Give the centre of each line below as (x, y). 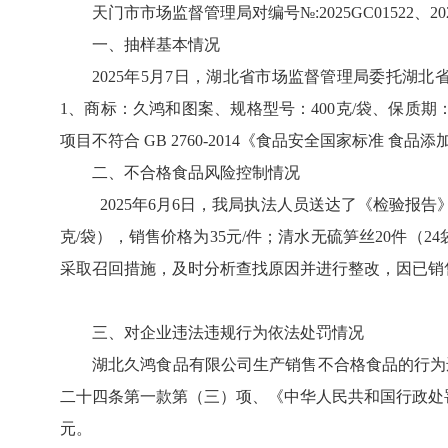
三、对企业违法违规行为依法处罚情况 (228, 332)
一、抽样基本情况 (156, 44)
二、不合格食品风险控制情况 (196, 172)
